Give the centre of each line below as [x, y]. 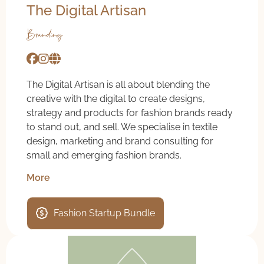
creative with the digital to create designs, [116, 99]
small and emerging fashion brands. [104, 156]
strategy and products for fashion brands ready [130, 113]
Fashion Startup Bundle [104, 213]
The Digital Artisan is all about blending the [118, 85]
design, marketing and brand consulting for [120, 141]
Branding [44, 35]
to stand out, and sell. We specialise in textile [122, 127]
